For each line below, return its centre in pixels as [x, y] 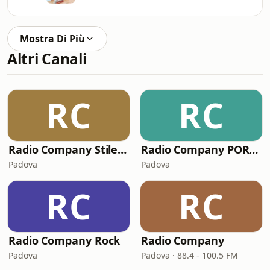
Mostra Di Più [52, 39]
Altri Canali [47, 59]
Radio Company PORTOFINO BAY [254, 149]
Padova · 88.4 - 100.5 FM [190, 255]
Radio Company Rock [64, 240]
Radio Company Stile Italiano [122, 149]
